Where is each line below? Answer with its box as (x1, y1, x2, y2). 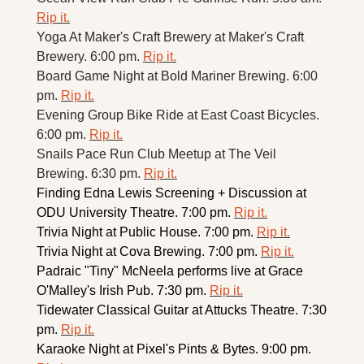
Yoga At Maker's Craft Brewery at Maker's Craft (37, 29, 304, 44)
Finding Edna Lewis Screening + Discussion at (37, 185, 306, 200)
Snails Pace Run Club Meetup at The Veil (37, 146, 276, 161)
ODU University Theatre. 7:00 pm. (37, 205, 234, 219)
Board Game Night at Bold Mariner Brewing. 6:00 (37, 68, 318, 83)
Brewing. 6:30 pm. (37, 166, 144, 180)
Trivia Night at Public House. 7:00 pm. (37, 224, 257, 239)
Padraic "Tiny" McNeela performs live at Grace (37, 263, 303, 278)
